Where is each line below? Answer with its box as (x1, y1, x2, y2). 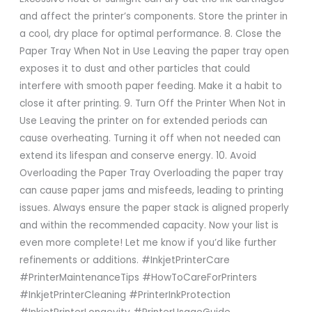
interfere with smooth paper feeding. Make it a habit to (19, 79, 282, 93)
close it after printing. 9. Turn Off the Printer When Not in (19, 97, 286, 111)
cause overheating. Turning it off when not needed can (19, 132, 281, 146)
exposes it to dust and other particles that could (19, 62, 250, 76)
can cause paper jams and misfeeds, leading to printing (19, 184, 283, 198)
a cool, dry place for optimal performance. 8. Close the (19, 27, 281, 41)
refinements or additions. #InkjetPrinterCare (19, 253, 230, 267)
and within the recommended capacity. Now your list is (19, 219, 279, 233)
